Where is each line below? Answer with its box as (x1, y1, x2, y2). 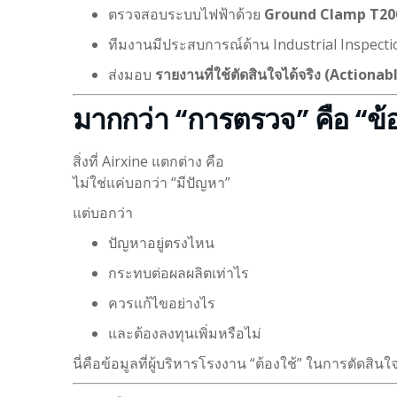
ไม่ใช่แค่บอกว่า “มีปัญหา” (73, 172, 230, 192)
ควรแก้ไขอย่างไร (108, 292, 215, 313)
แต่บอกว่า (73, 202, 133, 222)
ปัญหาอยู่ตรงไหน (108, 232, 214, 253)
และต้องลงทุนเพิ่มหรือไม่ (108, 323, 261, 343)
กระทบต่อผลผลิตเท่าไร (108, 262, 249, 283)
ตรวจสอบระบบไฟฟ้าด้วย (108, 4, 264, 24)
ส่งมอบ (108, 64, 155, 84)
